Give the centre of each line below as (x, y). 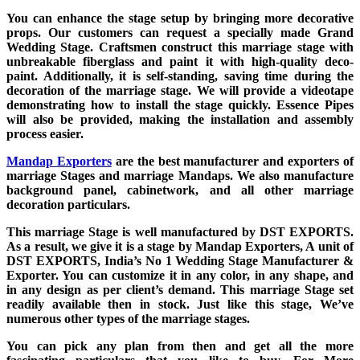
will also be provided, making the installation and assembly (180, 119)
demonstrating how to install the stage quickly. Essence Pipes (180, 105)
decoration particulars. (70, 205)
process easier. (45, 134)
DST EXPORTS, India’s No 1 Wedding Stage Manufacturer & (180, 261)
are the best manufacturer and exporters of (232, 161)
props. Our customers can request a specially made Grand (180, 33)
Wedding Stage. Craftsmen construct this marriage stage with (180, 47)
